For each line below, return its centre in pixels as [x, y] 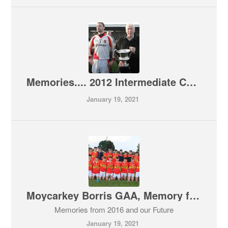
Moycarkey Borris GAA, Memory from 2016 [195, 195]
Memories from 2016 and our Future [114, 209]
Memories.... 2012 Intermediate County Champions [192, 82]
